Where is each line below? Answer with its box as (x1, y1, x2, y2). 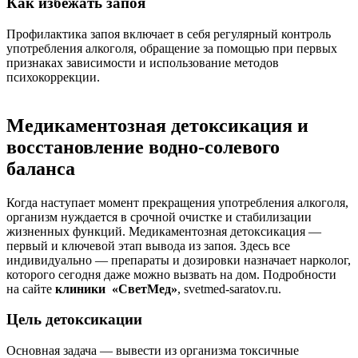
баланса (6, 157, 75, 179)
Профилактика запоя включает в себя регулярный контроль (6, 26, 331, 41)
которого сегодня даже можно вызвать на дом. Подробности (6, 267, 336, 281)
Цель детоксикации (6, 311, 142, 328)
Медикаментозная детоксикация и (6, 114, 308, 136)
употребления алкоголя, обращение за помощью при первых (6, 41, 337, 55)
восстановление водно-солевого (6, 136, 280, 157)
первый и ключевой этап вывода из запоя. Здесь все (6, 238, 290, 253)
